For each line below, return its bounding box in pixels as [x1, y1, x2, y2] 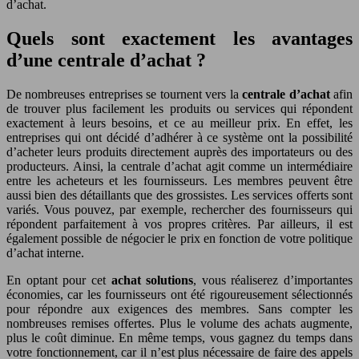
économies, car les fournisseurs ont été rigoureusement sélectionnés [6, 287, 353, 301]
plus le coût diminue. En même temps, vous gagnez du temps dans [6, 330, 353, 345]
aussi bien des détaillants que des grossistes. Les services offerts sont [6, 188, 353, 202]
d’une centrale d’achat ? [6, 49, 206, 71]
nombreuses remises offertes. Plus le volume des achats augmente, [6, 316, 353, 330]
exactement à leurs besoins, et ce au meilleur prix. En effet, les [6, 115, 353, 130]
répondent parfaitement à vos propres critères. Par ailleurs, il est [6, 216, 353, 231]
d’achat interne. [6, 245, 84, 260]
